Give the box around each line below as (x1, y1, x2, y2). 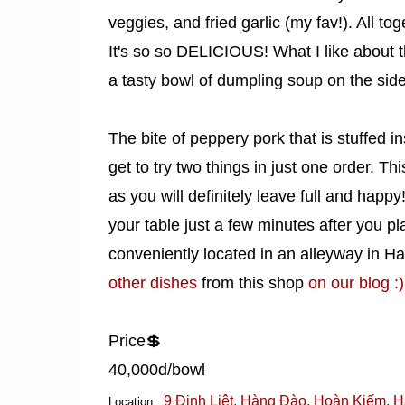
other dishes (108, 274, 197, 293)
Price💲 (108, 332, 162, 351)
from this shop (196, 274, 304, 293)
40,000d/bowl (108, 361, 205, 380)
